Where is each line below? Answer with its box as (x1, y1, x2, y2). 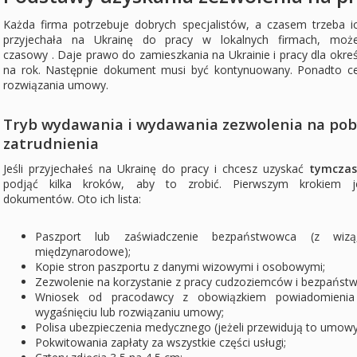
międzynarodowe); (35, 244, 131, 260)
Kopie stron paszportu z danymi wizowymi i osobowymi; (35, 259, 325, 275)
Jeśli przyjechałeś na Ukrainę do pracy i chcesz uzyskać (3, 161, 309, 177)
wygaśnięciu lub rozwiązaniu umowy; (35, 304, 224, 320)
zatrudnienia (3, 133, 99, 154)
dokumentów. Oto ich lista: (3, 191, 141, 207)
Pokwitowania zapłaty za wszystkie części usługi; (35, 335, 286, 351)
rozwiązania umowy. (3, 77, 108, 93)
